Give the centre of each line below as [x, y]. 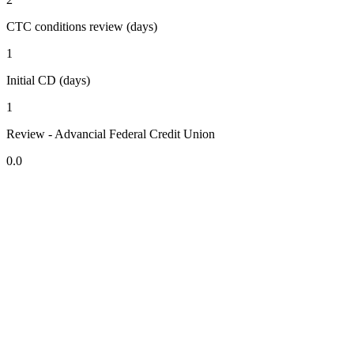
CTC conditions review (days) [82, 27]
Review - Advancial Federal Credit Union [111, 134]
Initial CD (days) [48, 81]
